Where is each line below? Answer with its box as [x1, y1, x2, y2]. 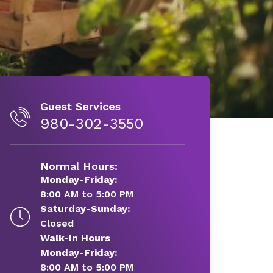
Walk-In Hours [40, 232, 110, 244]
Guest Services [40, 99, 121, 113]
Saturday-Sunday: [40, 202, 130, 214]
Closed [40, 217, 74, 229]
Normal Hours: [40, 159, 118, 172]
